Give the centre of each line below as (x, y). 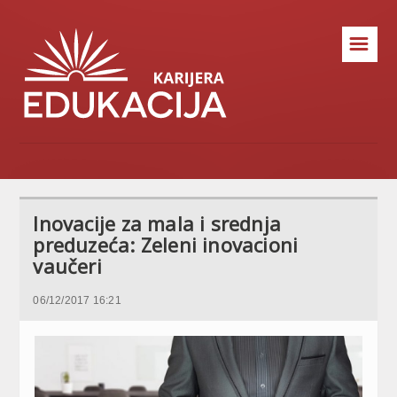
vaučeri (67, 266)
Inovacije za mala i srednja (157, 223)
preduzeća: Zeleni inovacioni (166, 245)
